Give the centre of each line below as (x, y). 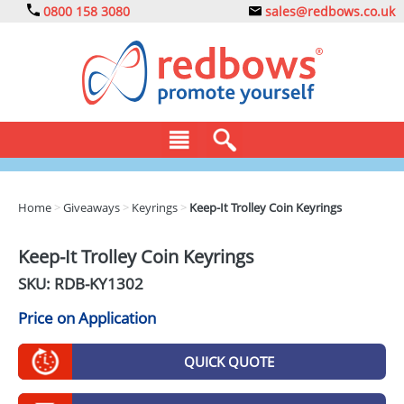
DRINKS (72, 269)
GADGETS (79, 380)
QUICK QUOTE (229, 362)
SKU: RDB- (54, 284)
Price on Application (87, 318)
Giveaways (92, 207)
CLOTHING (82, 232)
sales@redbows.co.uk (328, 11)
